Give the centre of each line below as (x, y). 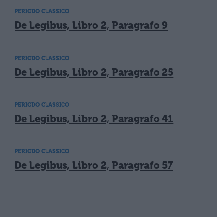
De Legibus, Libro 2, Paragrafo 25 (94, 72)
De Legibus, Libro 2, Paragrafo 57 (94, 165)
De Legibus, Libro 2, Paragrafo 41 (94, 118)
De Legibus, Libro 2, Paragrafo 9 (91, 25)
